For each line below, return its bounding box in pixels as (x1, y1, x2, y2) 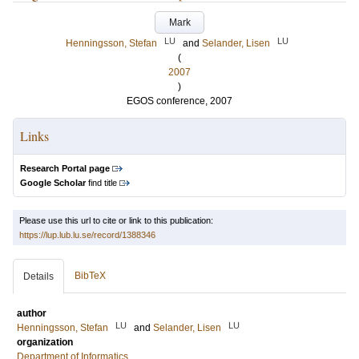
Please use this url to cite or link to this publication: (19, 216, 213, 225)
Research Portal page (20, 163, 110, 173)
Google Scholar (20, 178, 86, 188)
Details (23, 271, 54, 282)
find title (86, 178, 117, 188)
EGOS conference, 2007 (127, 95, 232, 107)
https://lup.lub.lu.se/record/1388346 (19, 230, 155, 240)
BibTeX (75, 270, 106, 281)
